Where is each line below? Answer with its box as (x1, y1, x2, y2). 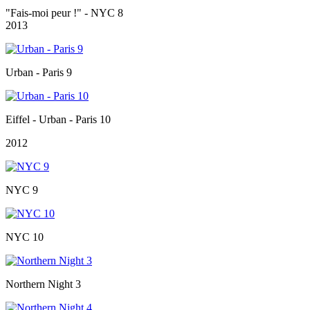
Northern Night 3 (6, 278, 81, 291)
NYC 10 (6, 231, 44, 244)
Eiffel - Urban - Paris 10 (6, 113, 111, 126)
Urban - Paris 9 (6, 66, 72, 79)
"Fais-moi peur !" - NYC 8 (6, 7, 123, 19)
